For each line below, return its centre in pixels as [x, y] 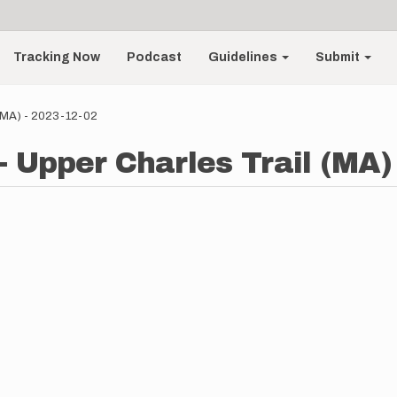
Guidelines [245, 57]
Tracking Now [57, 57]
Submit [339, 57]
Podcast [155, 57]
